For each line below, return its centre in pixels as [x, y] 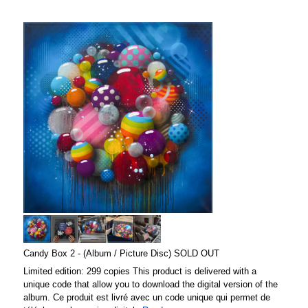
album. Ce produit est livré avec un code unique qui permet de [147, 297]
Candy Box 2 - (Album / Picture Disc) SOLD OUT [121, 253]
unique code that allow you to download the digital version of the [151, 284]
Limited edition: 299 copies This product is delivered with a [140, 271]
